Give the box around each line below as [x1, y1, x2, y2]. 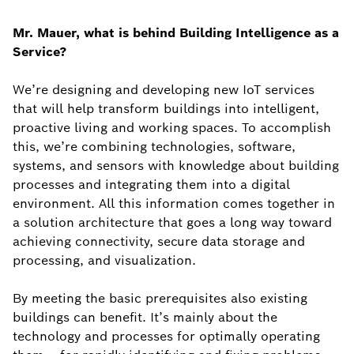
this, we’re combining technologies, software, [13, 138, 296, 155]
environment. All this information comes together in [13, 195, 335, 212]
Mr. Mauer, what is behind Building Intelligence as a [13, 24, 339, 41]
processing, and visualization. [13, 252, 196, 269]
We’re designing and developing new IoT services [13, 81, 314, 98]
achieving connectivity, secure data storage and [13, 233, 305, 250]
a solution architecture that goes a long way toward [13, 214, 332, 231]
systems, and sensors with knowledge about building [13, 157, 339, 174]
